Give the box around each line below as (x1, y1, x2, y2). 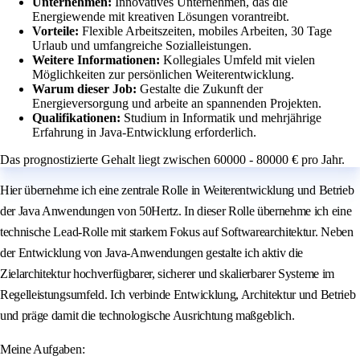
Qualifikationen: (32, 111, 124, 125)
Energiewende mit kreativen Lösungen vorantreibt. (32, 10, 289, 24)
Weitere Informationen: (32, 53, 163, 67)
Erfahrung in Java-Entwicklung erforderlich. (32, 125, 256, 140)
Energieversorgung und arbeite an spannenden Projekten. (32, 96, 321, 111)
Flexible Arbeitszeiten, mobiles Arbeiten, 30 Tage (82, 24, 332, 39)
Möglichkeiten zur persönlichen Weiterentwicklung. (32, 67, 294, 82)
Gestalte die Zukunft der (140, 82, 263, 96)
